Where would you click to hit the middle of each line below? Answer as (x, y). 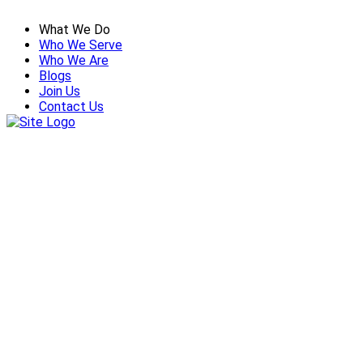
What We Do (75, 30)
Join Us (60, 91)
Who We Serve (81, 45)
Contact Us (71, 107)
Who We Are (74, 60)
